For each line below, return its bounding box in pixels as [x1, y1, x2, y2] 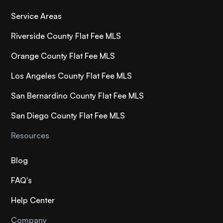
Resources [11, 130, 50, 141]
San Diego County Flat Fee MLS [11, 111, 125, 121]
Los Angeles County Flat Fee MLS [11, 71, 132, 81]
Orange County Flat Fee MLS [11, 51, 115, 61]
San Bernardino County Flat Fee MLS [11, 91, 144, 101]
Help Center [11, 195, 55, 206]
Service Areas [11, 11, 62, 21]
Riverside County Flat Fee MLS [11, 31, 121, 41]
